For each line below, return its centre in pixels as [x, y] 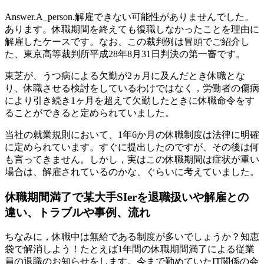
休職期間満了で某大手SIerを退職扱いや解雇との [127, 197]
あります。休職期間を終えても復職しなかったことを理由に [132, 29]
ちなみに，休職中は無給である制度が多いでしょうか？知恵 [132, 237]
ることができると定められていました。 [90, 113]
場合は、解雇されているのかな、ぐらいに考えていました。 [132, 171]
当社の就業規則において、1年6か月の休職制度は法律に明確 [132, 134]
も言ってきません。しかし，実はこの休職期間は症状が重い [132, 159]
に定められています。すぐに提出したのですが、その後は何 [132, 147]
